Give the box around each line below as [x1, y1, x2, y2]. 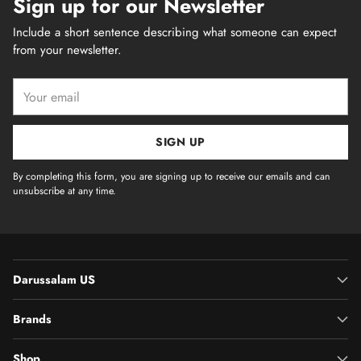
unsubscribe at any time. [13, 184, 116, 198]
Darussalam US [13, 272, 95, 288]
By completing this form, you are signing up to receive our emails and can [13, 169, 330, 184]
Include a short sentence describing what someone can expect [13, 23, 337, 41]
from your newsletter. [13, 41, 122, 59]
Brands [13, 311, 52, 327]
